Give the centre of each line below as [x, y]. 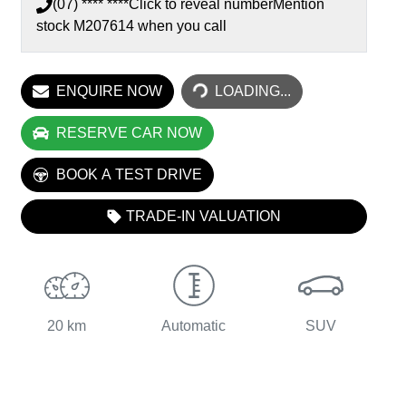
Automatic [194, 325]
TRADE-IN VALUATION [204, 216]
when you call [182, 25]
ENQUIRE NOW [109, 91]
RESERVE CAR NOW [129, 132]
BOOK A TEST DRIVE [129, 174]
